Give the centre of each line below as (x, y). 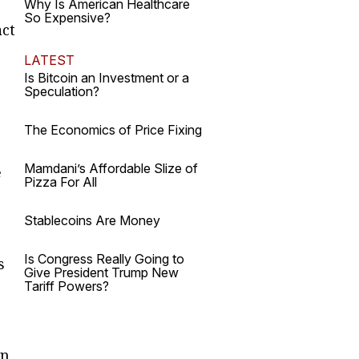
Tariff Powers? (67, 286)
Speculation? (62, 91)
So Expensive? (67, 18)
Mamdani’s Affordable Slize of (111, 168)
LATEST (49, 60)
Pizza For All (61, 182)
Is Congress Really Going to (104, 259)
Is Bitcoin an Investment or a (107, 78)
